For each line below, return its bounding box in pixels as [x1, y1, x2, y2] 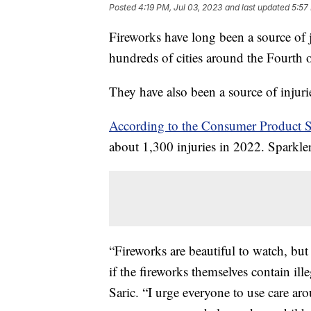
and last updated [225, 2, 289, 13]
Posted [109, 2, 138, 13]
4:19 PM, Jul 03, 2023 [138, 2, 222, 13]
